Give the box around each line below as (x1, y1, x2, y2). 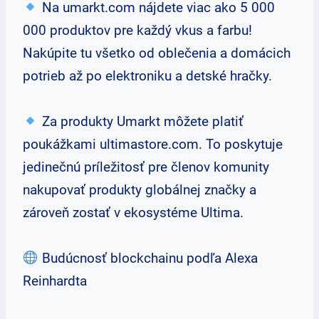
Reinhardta (23, 273, 87, 289)
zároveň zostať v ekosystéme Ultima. (23, 204, 244, 221)
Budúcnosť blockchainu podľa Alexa (38, 250, 258, 266)
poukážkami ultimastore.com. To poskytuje (23, 136, 283, 152)
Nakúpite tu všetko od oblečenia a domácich (23, 45, 291, 61)
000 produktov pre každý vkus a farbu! (23, 22, 252, 38)
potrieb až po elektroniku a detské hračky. (23, 68, 272, 84)
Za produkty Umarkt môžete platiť (38, 113, 244, 130)
